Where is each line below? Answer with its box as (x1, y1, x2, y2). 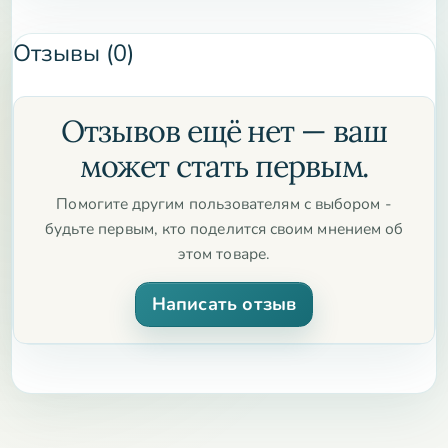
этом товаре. (178, 243, 270, 265)
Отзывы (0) (12, 37, 135, 70)
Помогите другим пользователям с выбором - (56, 193, 392, 215)
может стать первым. (79, 146, 369, 186)
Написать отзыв (151, 292, 297, 317)
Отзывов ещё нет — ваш (61, 111, 387, 151)
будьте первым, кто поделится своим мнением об (44, 218, 404, 240)
